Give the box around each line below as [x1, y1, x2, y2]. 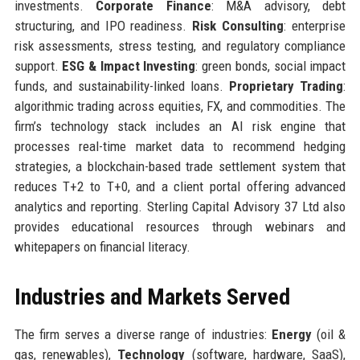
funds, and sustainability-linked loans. [14, 77, 230, 94]
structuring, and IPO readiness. [14, 17, 193, 34]
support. [14, 57, 63, 74]
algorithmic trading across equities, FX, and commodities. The [14, 97, 346, 114]
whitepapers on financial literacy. [14, 238, 190, 255]
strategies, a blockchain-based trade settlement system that [14, 157, 346, 174]
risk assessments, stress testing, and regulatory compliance [14, 37, 346, 54]
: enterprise [284, 17, 346, 34]
